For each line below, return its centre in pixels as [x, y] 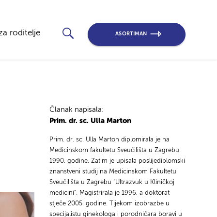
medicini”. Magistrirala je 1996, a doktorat [109, 193]
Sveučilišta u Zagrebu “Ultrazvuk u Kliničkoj [112, 182]
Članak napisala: [76, 109]
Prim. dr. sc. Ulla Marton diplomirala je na [109, 139]
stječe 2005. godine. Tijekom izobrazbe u [109, 203]
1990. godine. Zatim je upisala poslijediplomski [117, 161]
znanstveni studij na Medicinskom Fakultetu [113, 171]
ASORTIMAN [131, 34]
